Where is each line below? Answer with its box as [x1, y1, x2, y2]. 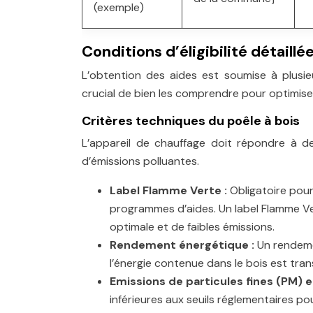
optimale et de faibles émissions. [110, 219, 275, 234]
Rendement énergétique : [110, 238, 257, 252]
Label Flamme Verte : [110, 183, 230, 198]
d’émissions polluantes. [82, 154, 199, 168]
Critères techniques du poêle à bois [82, 112, 300, 129]
